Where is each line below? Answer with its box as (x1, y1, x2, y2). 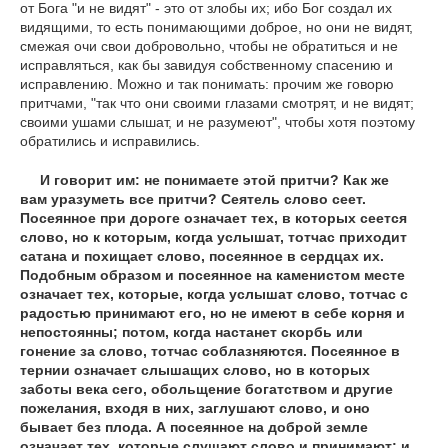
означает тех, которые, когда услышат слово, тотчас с (20, 286, 408, 303)
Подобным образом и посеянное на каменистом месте (20, 267, 405, 284)
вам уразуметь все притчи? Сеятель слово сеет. (20, 191, 366, 208)
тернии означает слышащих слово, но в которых (20, 362, 370, 379)
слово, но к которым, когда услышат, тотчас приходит (20, 229, 407, 246)
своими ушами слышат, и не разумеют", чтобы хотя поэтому (20, 114, 415, 131)
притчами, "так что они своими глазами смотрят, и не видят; (20, 95, 414, 112)
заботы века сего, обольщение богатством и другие (20, 381, 393, 398)
